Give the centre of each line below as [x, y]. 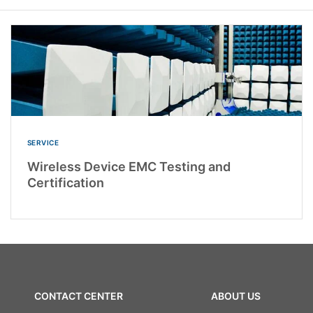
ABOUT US [235, 296]
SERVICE [43, 143]
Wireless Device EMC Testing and [129, 167]
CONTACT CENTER [78, 296]
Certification [65, 183]
